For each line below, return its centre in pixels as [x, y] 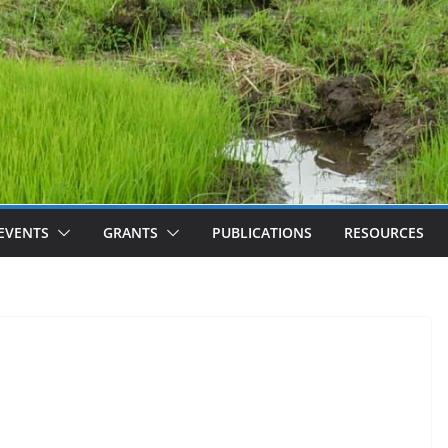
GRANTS [130, 233]
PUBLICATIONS [262, 233]
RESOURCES [384, 233]
